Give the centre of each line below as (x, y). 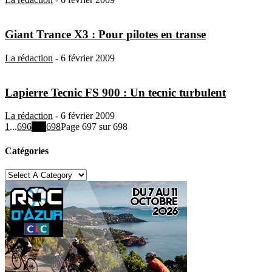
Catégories (27, 151)
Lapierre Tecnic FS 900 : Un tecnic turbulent (115, 92)
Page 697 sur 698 (94, 127)
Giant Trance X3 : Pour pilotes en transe (105, 35)
